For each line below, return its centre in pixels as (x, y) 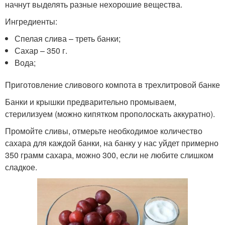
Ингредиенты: (31, 21)
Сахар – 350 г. (41, 50)
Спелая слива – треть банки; (68, 38)
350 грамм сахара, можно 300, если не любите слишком (109, 155)
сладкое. (21, 167)
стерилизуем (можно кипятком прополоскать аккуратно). (110, 114)
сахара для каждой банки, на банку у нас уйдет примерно (112, 143)
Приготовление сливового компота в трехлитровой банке (113, 84)
